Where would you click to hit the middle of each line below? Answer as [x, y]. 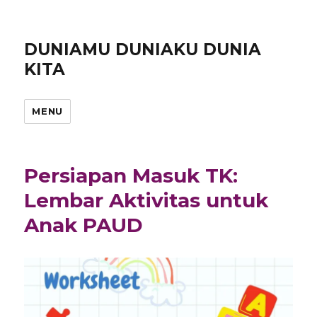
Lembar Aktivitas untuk [146, 200]
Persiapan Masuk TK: [131, 175]
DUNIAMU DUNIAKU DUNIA [143, 50]
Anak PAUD [84, 225]
